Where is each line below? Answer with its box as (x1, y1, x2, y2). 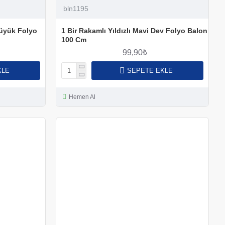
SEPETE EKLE (127, 66, 173, 74)
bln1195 (63, 4, 88, 13)
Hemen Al (68, 93, 95, 100)
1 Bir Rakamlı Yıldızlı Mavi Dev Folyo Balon (61, 26, 207, 35)
